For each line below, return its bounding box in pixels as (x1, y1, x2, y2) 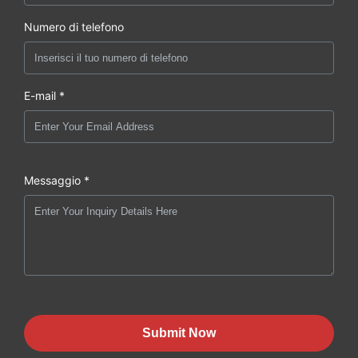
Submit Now (142, 326, 216, 340)
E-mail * (24, 89, 65, 103)
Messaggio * (24, 173, 89, 188)
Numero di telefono (24, 20, 124, 34)
